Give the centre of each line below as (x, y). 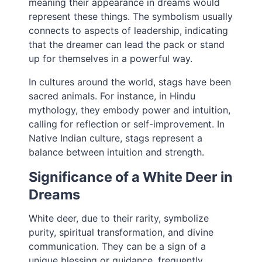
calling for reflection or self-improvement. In (127, 124)
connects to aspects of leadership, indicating (129, 31)
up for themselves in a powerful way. (111, 59)
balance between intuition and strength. (117, 152)
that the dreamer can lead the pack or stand (127, 45)
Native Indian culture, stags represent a (116, 138)
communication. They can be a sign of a (118, 247)
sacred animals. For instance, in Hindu (112, 96)
